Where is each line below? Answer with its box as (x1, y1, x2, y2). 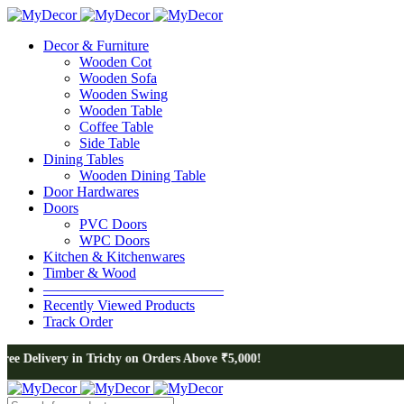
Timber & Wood (43, 265, 136, 280)
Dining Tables (43, 151, 124, 167)
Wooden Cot (79, 54, 151, 69)
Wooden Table (79, 103, 162, 118)
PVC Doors (79, 216, 147, 232)
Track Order (43, 314, 113, 329)
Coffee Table (79, 119, 153, 134)
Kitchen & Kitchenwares (43, 249, 185, 264)
